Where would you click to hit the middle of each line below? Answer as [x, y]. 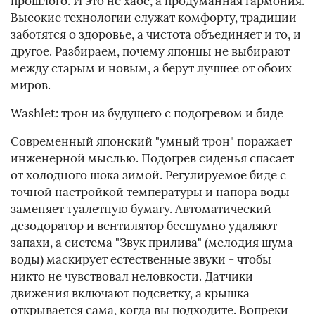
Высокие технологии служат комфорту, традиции [154, 18]
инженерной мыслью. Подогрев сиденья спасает [152, 159]
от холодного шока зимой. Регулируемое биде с [148, 175]
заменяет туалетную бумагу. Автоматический [141, 209]
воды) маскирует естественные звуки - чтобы [141, 260]
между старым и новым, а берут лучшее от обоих [151, 69]
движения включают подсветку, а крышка [130, 294]
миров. [31, 85]
